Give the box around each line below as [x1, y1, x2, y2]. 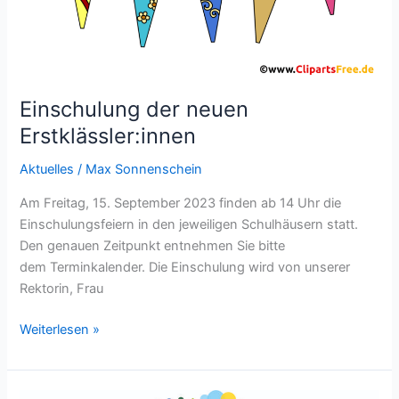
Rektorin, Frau [20, 280, 104, 297]
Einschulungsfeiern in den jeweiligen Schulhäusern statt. [20, 216, 359, 232]
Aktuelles [20, 161, 75, 178]
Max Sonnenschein [85, 161, 203, 178]
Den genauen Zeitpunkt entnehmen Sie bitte [20, 237, 286, 254]
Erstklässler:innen [20, 123, 197, 150]
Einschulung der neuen [20, 96, 249, 123]
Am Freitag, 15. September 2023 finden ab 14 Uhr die [20, 194, 342, 211]
